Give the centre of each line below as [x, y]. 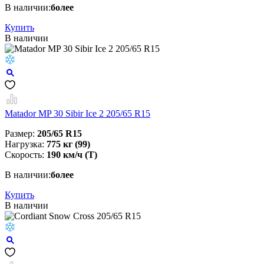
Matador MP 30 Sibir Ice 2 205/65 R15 [77, 114]
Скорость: [26, 155]
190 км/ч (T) [72, 155]
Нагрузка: [26, 144]
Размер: [21, 134]
